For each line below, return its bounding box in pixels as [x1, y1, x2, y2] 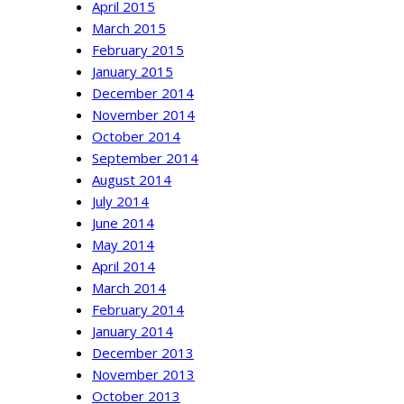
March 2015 [92, 19, 166, 38]
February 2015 [92, 41, 184, 60]
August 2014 [92, 170, 171, 189]
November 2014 [92, 106, 195, 124]
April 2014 [92, 257, 155, 276]
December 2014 [92, 84, 194, 103]
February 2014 [92, 300, 184, 319]
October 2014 [92, 127, 180, 146]
